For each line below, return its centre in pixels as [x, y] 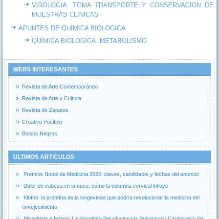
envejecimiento [40, 207]
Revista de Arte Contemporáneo [60, 87]
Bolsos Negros [40, 133]
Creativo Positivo [42, 122]
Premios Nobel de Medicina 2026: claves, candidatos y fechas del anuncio [111, 174]
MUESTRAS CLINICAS [66, 14]
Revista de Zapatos [45, 110]
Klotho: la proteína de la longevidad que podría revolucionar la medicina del [112, 197]
